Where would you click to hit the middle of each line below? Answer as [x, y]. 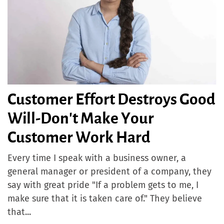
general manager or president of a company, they [109, 172]
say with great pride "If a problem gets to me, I [103, 185]
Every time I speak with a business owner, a [97, 158]
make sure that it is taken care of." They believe [105, 199]
